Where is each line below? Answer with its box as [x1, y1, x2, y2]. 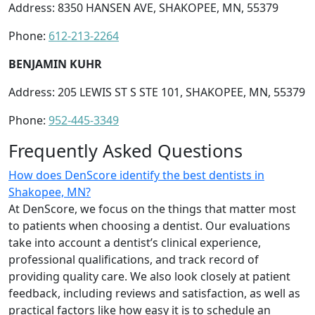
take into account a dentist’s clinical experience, [8, 234, 261, 250]
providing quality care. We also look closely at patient [8, 268, 290, 284]
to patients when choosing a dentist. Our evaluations [8, 217, 290, 233]
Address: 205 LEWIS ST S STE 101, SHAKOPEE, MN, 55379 [8, 84, 305, 100]
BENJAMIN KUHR [8, 56, 102, 72]
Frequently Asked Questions [8, 138, 243, 162]
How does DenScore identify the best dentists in [8, 167, 264, 183]
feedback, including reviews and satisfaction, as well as [8, 285, 300, 301]
